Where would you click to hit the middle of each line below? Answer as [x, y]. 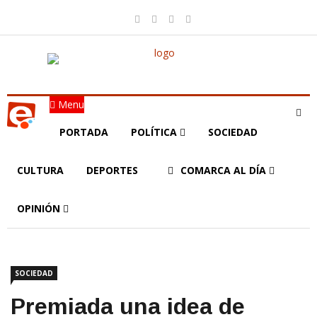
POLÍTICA [155, 132]
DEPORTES [112, 170]
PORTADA [84, 132]
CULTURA [40, 170]
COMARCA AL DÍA [225, 170]
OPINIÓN [40, 208]
